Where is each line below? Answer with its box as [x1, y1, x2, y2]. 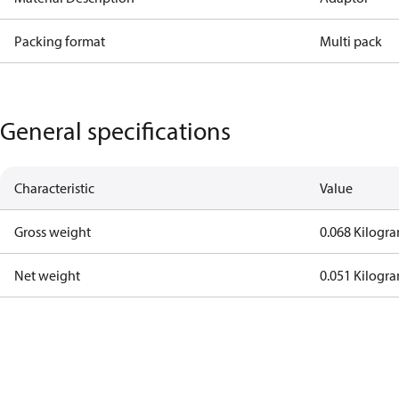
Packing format [14, 32, 105, 50]
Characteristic [14, 179, 94, 197]
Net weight [14, 266, 80, 284]
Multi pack [320, 32, 383, 50]
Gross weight [14, 223, 91, 240]
